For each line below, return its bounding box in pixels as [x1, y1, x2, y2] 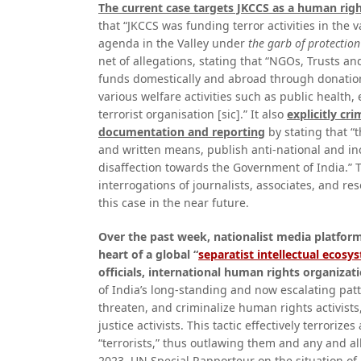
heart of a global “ [98, 247, 198, 262]
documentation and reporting [98, 124, 265, 139]
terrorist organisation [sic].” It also [98, 106, 287, 122]
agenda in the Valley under [98, 35, 248, 51]
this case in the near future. [98, 195, 249, 210]
